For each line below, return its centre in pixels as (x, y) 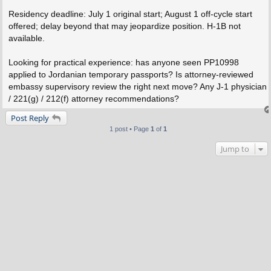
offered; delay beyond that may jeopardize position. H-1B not (124, 26)
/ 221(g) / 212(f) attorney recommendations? (93, 99)
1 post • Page (130, 129)
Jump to (235, 149)
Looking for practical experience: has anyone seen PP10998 (123, 63)
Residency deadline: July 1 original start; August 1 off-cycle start (130, 14)
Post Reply (30, 118)
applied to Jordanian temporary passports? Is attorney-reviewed (131, 75)
